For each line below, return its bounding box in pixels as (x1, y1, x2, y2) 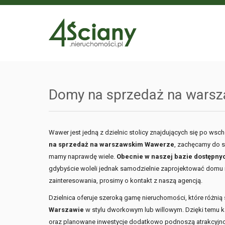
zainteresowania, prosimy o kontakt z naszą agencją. (49, 177, 202, 184)
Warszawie (49, 206, 84, 213)
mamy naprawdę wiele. (49, 153, 117, 160)
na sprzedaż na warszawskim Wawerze (49, 141, 174, 148)
